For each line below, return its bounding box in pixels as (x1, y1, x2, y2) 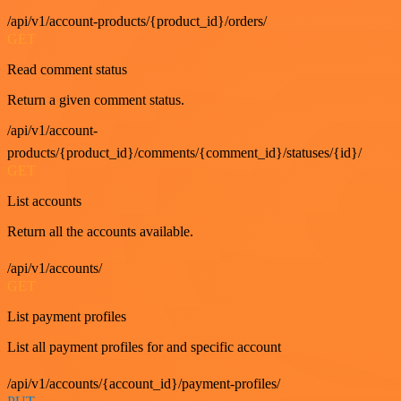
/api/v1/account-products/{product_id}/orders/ (7, 13, 267, 30)
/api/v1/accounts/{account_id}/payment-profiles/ (7, 376, 280, 392)
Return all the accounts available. (7, 224, 193, 240)
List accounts (7, 193, 81, 209)
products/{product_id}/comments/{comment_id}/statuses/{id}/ (7, 145, 362, 161)
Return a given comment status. (7, 92, 184, 108)
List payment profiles (7, 309, 126, 325)
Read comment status (7, 62, 127, 78)
